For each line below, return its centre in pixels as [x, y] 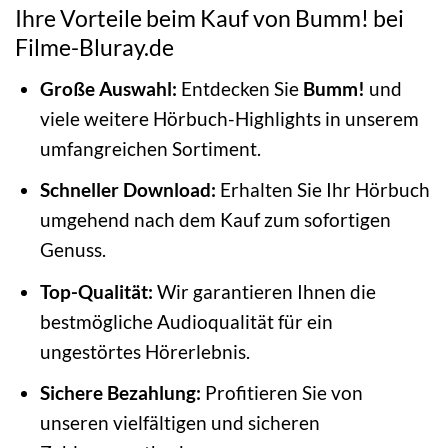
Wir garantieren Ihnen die [264, 291]
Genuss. [72, 250]
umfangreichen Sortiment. [150, 148]
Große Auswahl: [108, 88]
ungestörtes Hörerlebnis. [144, 351]
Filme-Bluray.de [94, 47]
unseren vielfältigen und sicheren [179, 423]
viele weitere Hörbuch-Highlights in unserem [229, 118]
